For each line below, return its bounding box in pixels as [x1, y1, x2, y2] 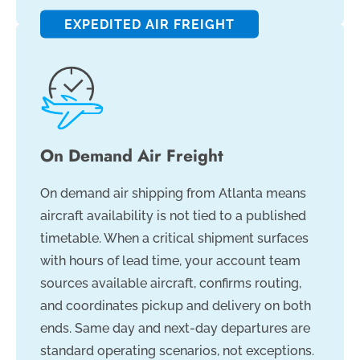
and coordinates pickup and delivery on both [40, 298, 311, 314]
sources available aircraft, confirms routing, [40, 276, 301, 292]
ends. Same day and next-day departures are [40, 321, 310, 337]
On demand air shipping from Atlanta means [40, 186, 306, 202]
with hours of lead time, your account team [40, 253, 301, 269]
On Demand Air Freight [40, 144, 223, 169]
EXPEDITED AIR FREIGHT [64, 16, 235, 32]
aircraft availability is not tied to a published [40, 208, 306, 224]
